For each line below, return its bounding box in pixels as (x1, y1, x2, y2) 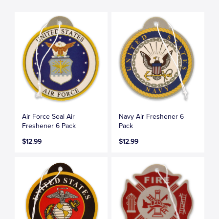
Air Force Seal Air (22, 112, 75, 121)
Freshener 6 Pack (22, 121, 76, 130)
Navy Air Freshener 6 (119, 112, 184, 121)
